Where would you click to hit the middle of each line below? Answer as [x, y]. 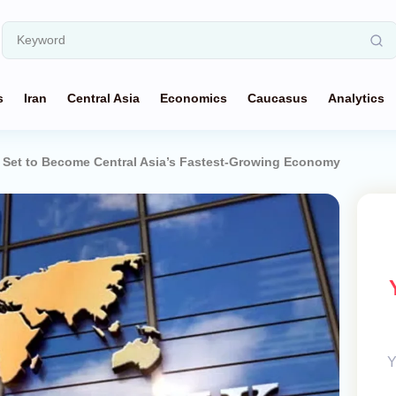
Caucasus [278, 98]
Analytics [356, 98]
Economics [194, 98]
